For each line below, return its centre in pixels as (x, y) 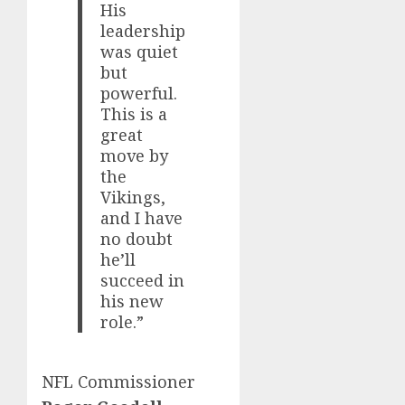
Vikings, (133, 197)
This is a (134, 113)
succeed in (143, 280)
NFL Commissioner (118, 382)
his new (132, 301)
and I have (142, 217)
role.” (122, 321)
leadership (143, 30)
